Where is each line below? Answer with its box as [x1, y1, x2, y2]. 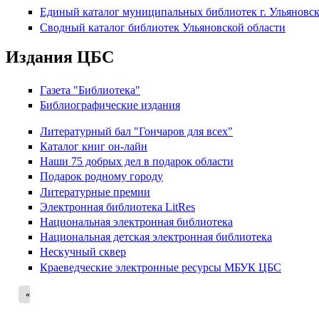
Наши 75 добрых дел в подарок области [40, 155, 234, 168]
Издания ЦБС [6, 48, 114, 67]
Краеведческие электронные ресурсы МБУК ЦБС [40, 261, 281, 273]
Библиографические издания [40, 98, 180, 111]
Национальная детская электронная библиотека [40, 231, 272, 244]
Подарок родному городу [40, 170, 163, 183]
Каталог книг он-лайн [40, 140, 147, 153]
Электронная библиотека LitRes [40, 200, 195, 213]
